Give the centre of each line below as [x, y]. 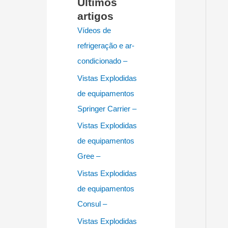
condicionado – [102, 61]
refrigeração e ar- [106, 45]
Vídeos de [94, 30]
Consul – [92, 204]
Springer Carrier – [107, 108]
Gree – [89, 156]
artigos [95, 16]
